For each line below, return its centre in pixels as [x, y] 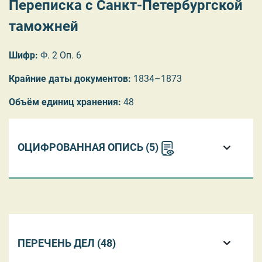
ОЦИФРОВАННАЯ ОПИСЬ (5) [89, 147]
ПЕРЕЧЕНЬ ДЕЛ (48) [67, 243]
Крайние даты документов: [70, 78]
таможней [44, 26]
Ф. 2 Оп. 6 [60, 55]
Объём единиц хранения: [65, 102]
